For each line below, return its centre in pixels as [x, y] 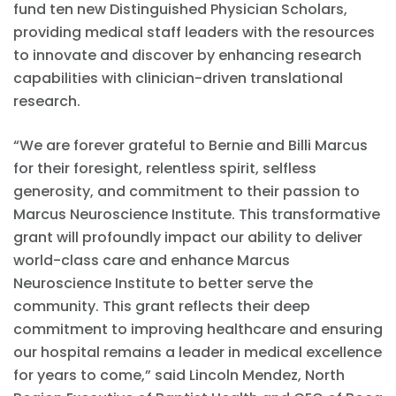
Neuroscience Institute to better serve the [163, 284]
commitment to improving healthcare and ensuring [198, 330]
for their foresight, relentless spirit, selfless [165, 169]
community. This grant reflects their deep [162, 307]
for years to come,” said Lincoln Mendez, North [179, 376]
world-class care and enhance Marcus [152, 261]
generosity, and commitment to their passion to [187, 192]
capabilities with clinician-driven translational [178, 79]
